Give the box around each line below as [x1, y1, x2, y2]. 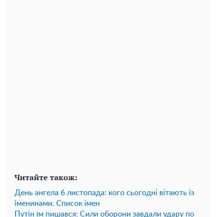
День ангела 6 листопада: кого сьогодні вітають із [15, 188, 194, 197]
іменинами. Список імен [15, 199, 100, 207]
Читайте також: [15, 171, 77, 183]
